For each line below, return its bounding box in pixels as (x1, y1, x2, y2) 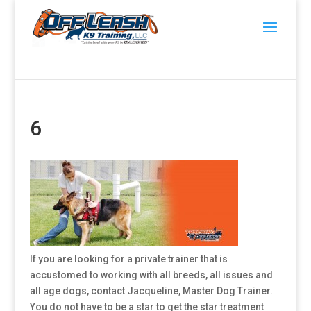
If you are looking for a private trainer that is (29, 253, 228, 264)
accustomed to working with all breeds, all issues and (29, 269, 273, 280)
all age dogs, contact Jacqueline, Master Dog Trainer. (29, 285, 273, 296)
